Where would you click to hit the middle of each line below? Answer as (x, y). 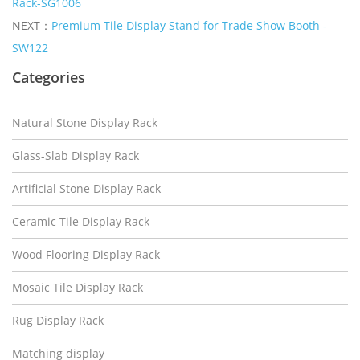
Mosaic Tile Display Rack (78, 287)
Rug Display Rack (58, 320)
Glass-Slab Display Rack (76, 155)
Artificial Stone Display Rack (86, 188)
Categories (49, 77)
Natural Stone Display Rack (85, 123)
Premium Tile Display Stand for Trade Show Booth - (189, 25)
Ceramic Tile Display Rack (81, 221)
